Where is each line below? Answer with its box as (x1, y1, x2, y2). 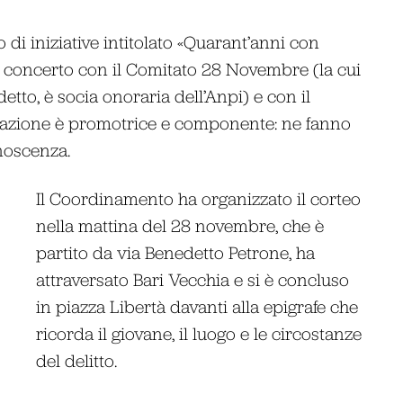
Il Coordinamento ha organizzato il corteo (36, 187, 362, 209)
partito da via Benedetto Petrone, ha (36, 241, 316, 263)
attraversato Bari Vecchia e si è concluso (36, 268, 350, 290)
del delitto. (36, 349, 118, 371)
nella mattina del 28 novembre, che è (36, 214, 325, 236)
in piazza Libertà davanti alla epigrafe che (36, 295, 359, 317)
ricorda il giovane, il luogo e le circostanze (36, 322, 363, 344)
